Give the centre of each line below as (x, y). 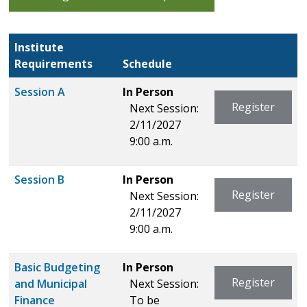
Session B (40, 179)
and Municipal (51, 283)
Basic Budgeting (58, 267)
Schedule (148, 63)
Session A (40, 91)
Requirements (54, 63)
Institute (39, 47)
